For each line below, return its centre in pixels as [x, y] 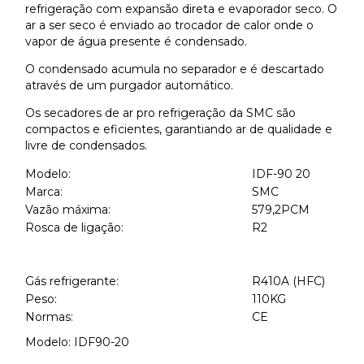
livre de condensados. [86, 146]
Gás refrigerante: [72, 282]
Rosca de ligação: [74, 228]
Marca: [44, 192]
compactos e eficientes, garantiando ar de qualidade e [179, 130]
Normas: [49, 317]
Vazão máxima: [68, 210]
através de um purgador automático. [129, 86]
